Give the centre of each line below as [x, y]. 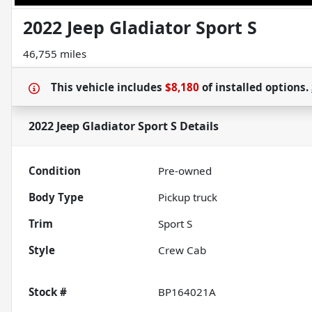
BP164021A [187, 292]
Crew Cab [182, 250]
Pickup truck [188, 197]
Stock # [48, 292]
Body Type [56, 197]
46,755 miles [55, 54]
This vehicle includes [108, 87]
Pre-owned [185, 171]
